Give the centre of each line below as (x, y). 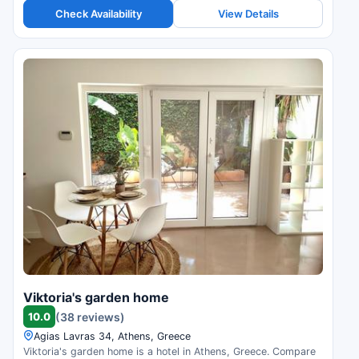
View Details (248, 13)
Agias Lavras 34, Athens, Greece (112, 337)
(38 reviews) (90, 317)
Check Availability (98, 13)
